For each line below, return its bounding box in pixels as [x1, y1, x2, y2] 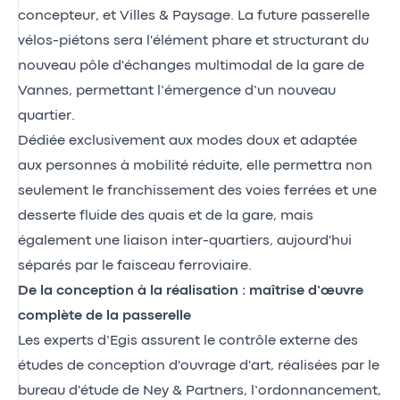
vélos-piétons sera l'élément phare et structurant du [18, 34, 369, 47]
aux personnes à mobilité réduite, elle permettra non [18, 159, 372, 172]
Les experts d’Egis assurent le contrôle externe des [18, 334, 358, 347]
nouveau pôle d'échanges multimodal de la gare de [18, 59, 364, 72]
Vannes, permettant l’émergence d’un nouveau [18, 84, 336, 97]
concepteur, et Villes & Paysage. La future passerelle [18, 9, 370, 22]
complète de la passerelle [18, 309, 191, 322]
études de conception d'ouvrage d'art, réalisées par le [18, 359, 379, 372]
